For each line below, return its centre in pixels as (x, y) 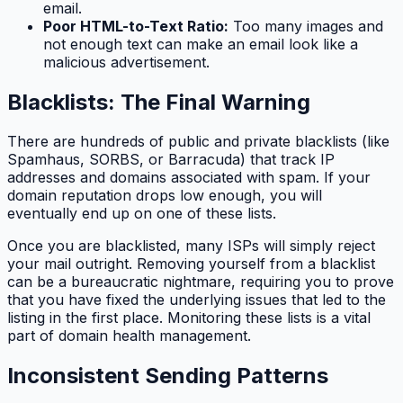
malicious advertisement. (126, 62)
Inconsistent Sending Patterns (168, 376)
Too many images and (306, 26)
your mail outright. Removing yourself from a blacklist (191, 264)
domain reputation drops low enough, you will (165, 196)
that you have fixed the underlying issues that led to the (197, 300)
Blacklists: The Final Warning (159, 102)
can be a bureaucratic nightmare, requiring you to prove (201, 282)
